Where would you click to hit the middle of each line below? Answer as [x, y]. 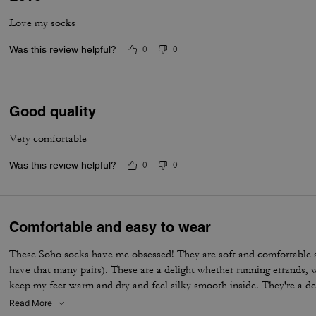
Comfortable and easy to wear [110, 227]
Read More [31, 303]
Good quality [53, 111]
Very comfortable [48, 139]
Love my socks [43, 23]
